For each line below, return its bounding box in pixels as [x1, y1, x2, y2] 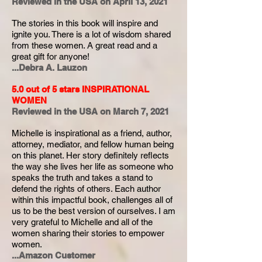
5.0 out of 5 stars [12, 84, 80, 94]
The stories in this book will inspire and [12, 18, 158, 28]
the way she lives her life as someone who [12, 161, 173, 171]
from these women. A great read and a [12, 40, 157, 50]
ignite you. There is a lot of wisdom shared [12, 29, 171, 39]
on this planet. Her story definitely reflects [12, 150, 169, 160]
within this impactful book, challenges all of [12, 195, 173, 205]
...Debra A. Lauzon [12, 63, 87, 73]
